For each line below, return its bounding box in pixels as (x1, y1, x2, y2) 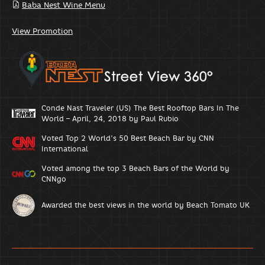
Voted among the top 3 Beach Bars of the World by (41, 163, 230, 173)
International (41, 144, 88, 153)
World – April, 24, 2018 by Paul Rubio (41, 114, 179, 123)
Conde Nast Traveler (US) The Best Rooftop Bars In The (41, 103, 239, 112)
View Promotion (12, 25, 73, 35)
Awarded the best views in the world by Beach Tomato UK (41, 200, 250, 209)
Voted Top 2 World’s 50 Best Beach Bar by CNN (41, 133, 214, 143)
